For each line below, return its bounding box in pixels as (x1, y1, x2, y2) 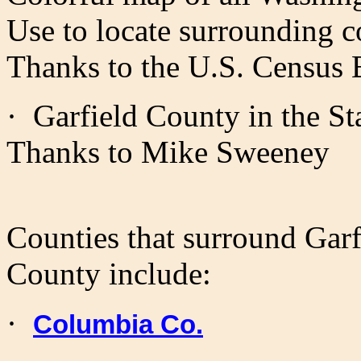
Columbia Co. (33, 310, 203, 340)
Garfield (33, 98, 138, 134)
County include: (6, 256, 211, 292)
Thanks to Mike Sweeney (6, 135, 330, 170)
